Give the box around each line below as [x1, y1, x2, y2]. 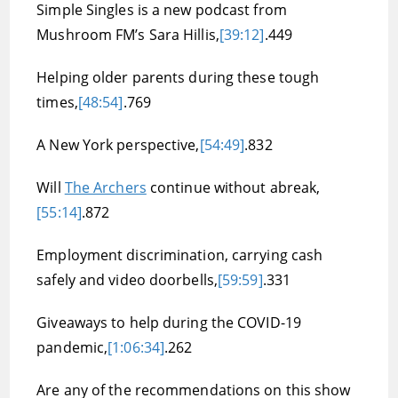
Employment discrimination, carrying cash [36, 245, 323, 265]
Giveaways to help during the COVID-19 [36, 313, 301, 332]
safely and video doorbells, [36, 270, 218, 290]
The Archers [64, 178, 147, 197]
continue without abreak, [146, 178, 321, 197]
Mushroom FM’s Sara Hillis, [36, 25, 219, 44]
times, [36, 92, 78, 112]
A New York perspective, [36, 135, 200, 155]
